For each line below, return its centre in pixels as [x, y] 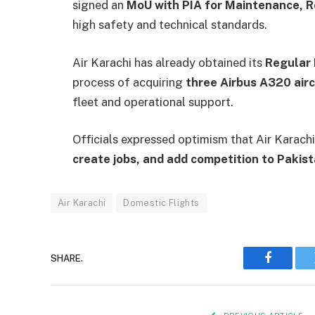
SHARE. [67, 258]
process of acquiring [129, 82]
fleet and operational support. [153, 102]
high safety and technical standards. [170, 25]
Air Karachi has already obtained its [169, 62]
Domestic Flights [161, 203]
